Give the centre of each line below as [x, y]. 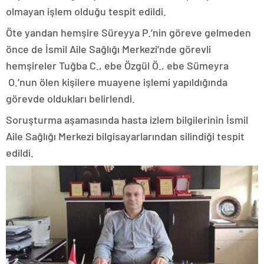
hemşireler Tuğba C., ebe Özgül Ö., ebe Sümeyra [117, 66]
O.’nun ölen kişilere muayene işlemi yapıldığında [117, 82]
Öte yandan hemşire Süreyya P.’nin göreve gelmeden [128, 33]
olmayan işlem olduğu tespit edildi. [86, 11]
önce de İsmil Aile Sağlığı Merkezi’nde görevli [108, 49]
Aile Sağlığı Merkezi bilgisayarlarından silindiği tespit [125, 136]
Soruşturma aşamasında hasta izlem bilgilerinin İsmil [127, 120]
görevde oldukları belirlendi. [70, 99]
